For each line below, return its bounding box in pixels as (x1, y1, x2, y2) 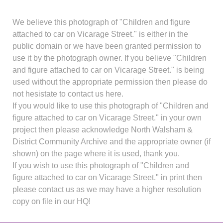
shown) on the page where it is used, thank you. (12, 149, 180, 158)
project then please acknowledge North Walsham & (12, 125, 193, 134)
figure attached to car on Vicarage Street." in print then (12, 173, 202, 182)
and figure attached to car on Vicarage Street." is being (12, 66, 204, 75)
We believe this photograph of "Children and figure (12, 18, 190, 27)
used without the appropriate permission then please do (12, 78, 208, 87)
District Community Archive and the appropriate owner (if (12, 137, 211, 146)
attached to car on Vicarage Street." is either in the (12, 30, 188, 39)
